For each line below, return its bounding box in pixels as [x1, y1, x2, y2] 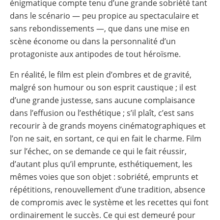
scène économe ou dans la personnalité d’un [10, 35, 176, 47]
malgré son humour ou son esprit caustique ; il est [10, 82, 196, 93]
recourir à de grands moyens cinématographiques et [10, 120, 206, 131]
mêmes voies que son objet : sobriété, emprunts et [10, 171, 198, 182]
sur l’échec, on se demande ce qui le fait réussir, [10, 145, 187, 157]
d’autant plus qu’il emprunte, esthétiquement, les [10, 158, 192, 169]
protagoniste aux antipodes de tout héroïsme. [10, 48, 181, 59]
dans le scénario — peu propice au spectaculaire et [10, 10, 199, 21]
